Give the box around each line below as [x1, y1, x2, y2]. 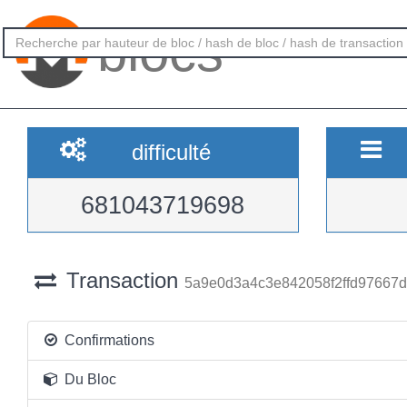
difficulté [131, 140, 211, 164]
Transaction [59, 268, 184, 293]
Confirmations [60, 333, 154, 348]
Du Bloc [60, 372, 116, 387]
